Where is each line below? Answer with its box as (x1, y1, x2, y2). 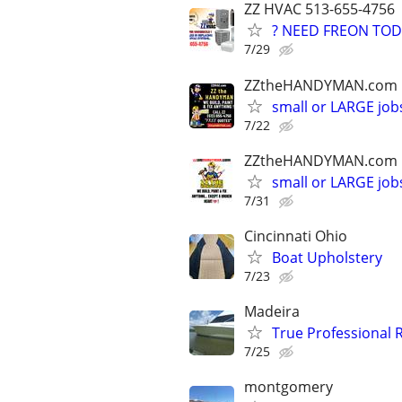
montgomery (244, 377, 333, 398)
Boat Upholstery (272, 247, 382, 267)
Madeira (244, 301, 300, 322)
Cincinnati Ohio (244, 225, 347, 246)
